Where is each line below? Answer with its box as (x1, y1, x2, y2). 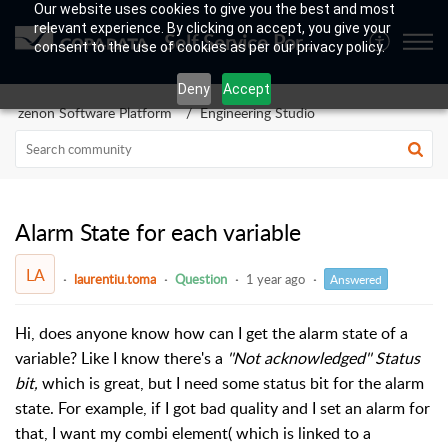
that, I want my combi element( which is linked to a (15, 421, 371, 444)
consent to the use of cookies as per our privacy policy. (33, 39, 385, 55)
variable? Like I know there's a (15, 346, 223, 369)
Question (175, 269, 227, 288)
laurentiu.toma (74, 269, 156, 288)
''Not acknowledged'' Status (223, 346, 420, 369)
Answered (330, 270, 382, 288)
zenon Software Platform (18, 103, 172, 122)
